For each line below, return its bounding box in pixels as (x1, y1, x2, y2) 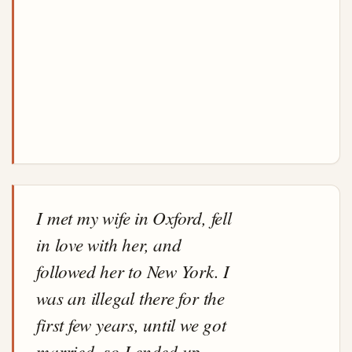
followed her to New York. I (36, 258, 230, 284)
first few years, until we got (36, 312, 226, 337)
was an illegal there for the (36, 285, 225, 310)
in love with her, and (36, 232, 181, 257)
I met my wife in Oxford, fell (36, 205, 232, 230)
